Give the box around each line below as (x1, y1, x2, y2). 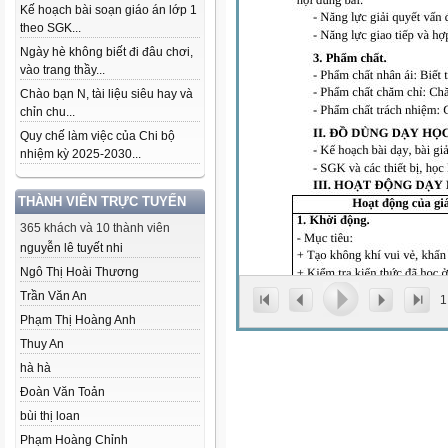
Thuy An (20, 337, 64, 351)
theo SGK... (20, 21, 81, 35)
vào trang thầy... (20, 63, 105, 77)
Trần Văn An (20, 289, 87, 303)
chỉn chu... (20, 105, 75, 119)
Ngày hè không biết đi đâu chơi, (20, 45, 193, 59)
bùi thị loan (20, 409, 80, 423)
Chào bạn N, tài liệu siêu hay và (20, 87, 193, 101)
